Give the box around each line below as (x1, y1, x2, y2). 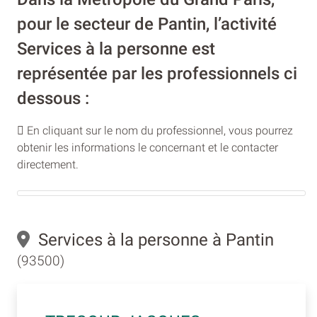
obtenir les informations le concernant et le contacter (17, 141, 278, 155)
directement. (17, 158, 79, 172)
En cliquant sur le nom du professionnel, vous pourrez (24, 124, 293, 138)
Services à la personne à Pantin (30, 230, 274, 250)
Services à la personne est (17, 39, 215, 59)
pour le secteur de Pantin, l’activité (17, 14, 277, 35)
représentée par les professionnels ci (17, 64, 297, 84)
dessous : (17, 88, 89, 109)
